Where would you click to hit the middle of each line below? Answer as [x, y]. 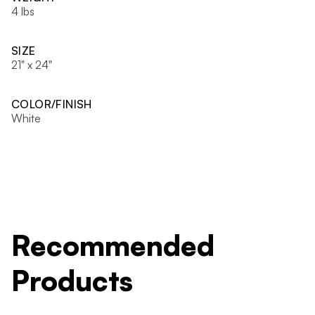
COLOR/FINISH [52, 104]
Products [72, 281]
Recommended [113, 245]
